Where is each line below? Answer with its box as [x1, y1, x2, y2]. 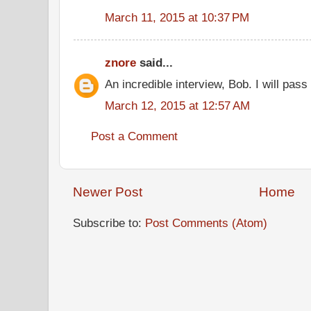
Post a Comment [91, 128, 178, 143]
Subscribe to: [73, 215, 145, 230]
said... [136, 56, 173, 69]
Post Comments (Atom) [145, 215, 267, 230]
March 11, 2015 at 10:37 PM [105, 10, 249, 24]
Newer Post [73, 185, 142, 199]
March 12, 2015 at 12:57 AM [105, 98, 250, 112]
